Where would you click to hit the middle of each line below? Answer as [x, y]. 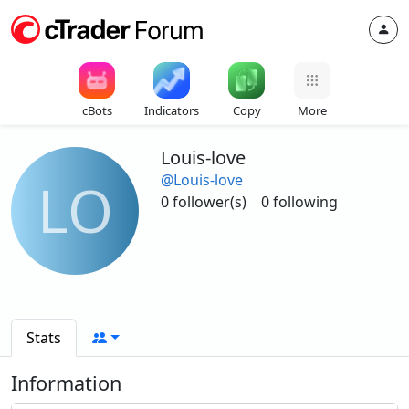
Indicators [172, 110]
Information [66, 383]
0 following [299, 202]
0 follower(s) [204, 202]
